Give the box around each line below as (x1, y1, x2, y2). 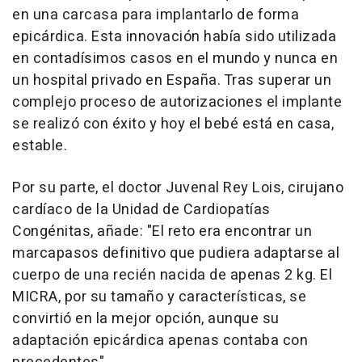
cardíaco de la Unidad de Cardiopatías (12, 199, 271, 221)
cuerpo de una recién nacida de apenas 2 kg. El (12, 264, 332, 287)
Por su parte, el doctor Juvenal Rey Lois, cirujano (12, 177, 343, 200)
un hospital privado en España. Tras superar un (12, 69, 331, 92)
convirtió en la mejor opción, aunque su (12, 308, 280, 330)
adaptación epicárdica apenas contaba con (12, 330, 308, 352)
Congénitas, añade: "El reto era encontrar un (12, 221, 312, 243)
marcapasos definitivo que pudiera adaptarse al (12, 242, 339, 265)
